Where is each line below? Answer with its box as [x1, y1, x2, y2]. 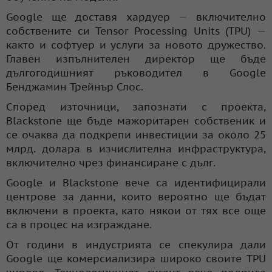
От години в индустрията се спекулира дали [6, 237, 266, 251]
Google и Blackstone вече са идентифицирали [6, 175, 266, 189]
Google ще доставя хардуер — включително [6, 10, 266, 24]
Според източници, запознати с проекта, [6, 100, 266, 114]
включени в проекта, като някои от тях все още [6, 203, 266, 217]
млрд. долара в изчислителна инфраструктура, [6, 141, 266, 155]
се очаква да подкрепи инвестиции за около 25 [6, 127, 266, 141]
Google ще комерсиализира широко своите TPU [6, 251, 266, 265]
